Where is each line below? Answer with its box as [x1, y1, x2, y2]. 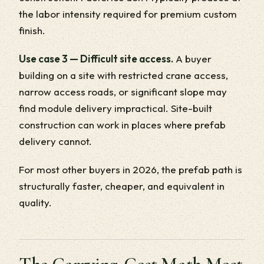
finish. [19, 24, 45, 37]
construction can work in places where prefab [19, 118, 226, 131]
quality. [19, 196, 52, 209]
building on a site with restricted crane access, [19, 68, 228, 81]
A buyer [173, 52, 212, 65]
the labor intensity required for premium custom [19, 7, 237, 20]
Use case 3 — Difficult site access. [19, 52, 173, 65]
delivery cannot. [19, 134, 92, 147]
